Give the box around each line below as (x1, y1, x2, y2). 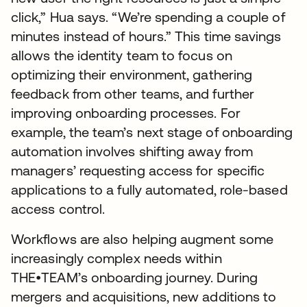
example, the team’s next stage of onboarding (11, 124, 293, 140)
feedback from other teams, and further (11, 86, 255, 102)
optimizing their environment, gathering (11, 66, 253, 83)
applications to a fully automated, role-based (11, 182, 288, 198)
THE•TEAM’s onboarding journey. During (11, 269, 258, 286)
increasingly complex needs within (11, 250, 222, 267)
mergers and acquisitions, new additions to (11, 288, 277, 305)
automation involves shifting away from (11, 143, 254, 160)
